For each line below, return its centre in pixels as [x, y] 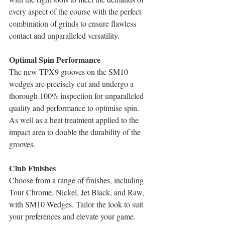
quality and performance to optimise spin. [75, 107]
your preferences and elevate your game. [72, 216]
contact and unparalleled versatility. [64, 35]
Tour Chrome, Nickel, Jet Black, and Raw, [78, 192]
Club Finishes [32, 168]
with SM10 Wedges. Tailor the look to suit [77, 204]
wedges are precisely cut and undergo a [72, 83]
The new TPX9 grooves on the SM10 [70, 71]
